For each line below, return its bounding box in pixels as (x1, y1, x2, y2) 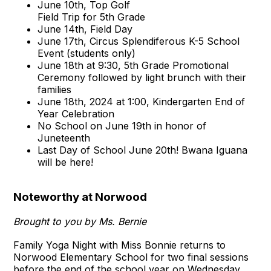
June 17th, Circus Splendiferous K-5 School (38, 34, 240, 47)
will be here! (38, 155, 94, 168)
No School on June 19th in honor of (38, 119, 207, 132)
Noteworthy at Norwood (13, 189, 148, 204)
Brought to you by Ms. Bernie (13, 215, 147, 227)
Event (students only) (38, 47, 136, 59)
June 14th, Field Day (38, 22, 136, 35)
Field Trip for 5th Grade (38, 10, 146, 23)
